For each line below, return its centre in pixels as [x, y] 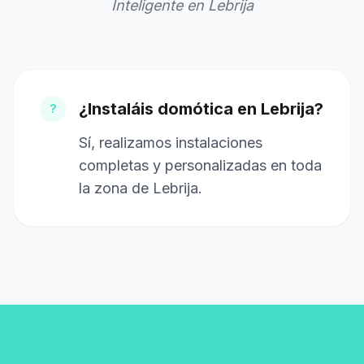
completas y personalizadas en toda [200, 165]
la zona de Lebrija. [141, 188]
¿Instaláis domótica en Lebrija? [201, 109]
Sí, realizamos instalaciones [171, 143]
